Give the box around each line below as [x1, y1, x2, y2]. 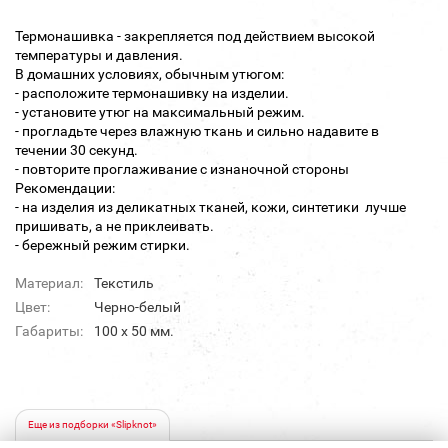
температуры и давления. [15, 47, 183, 64]
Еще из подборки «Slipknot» [28, 419, 157, 431]
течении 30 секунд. [15, 142, 138, 159]
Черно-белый [94, 299, 181, 316]
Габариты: [15, 323, 83, 340]
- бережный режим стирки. [15, 237, 190, 254]
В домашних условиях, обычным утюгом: [15, 66, 284, 83]
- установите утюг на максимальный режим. [15, 104, 305, 121]
